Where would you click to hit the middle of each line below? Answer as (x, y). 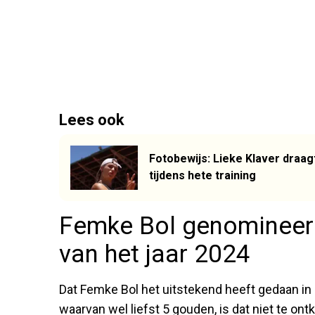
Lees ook (92, 120)
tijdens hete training (202, 176)
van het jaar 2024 (155, 255)
